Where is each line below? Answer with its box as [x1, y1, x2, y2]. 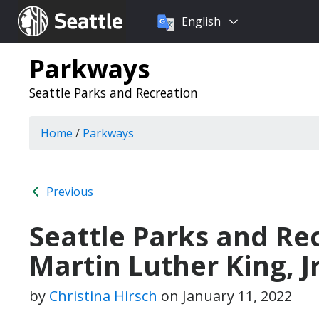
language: [140, 31, 192, 46]
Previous [43, 184, 93, 199]
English [182, 14, 221, 29]
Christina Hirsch [49, 286, 157, 305]
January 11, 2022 [182, 286, 292, 305]
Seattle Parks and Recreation [29, 84, 198, 101]
